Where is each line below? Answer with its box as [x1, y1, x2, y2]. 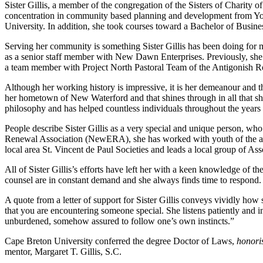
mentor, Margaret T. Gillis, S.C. [5, 247, 122, 257]
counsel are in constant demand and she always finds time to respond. [5, 175, 261, 186]
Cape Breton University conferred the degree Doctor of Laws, [5, 236, 237, 247]
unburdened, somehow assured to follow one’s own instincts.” [5, 216, 234, 227]
